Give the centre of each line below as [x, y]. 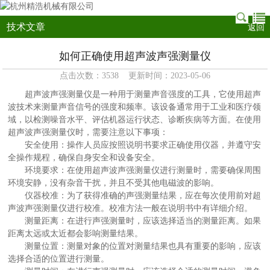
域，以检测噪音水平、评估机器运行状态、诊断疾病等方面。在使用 [135, 120]
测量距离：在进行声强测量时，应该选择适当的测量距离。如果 [135, 221]
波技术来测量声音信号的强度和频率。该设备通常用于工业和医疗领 [135, 107]
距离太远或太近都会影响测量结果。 [76, 234]
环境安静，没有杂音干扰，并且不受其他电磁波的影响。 [114, 183]
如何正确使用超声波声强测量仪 [135, 56]
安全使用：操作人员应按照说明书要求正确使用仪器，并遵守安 [135, 145]
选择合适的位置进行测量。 [59, 259]
